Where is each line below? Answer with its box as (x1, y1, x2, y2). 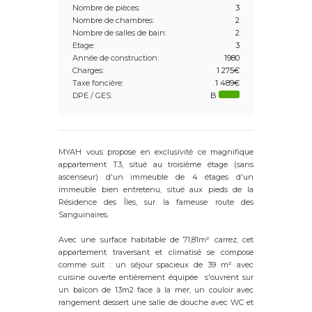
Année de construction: (72, 53, 159, 63)
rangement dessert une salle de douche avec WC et (58, 297, 253, 308)
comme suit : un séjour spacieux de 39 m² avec (58, 260, 253, 270)
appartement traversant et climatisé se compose (58, 247, 253, 258)
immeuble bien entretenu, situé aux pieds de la (58, 185, 253, 195)
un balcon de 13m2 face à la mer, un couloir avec (58, 285, 253, 295)
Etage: (72, 40, 95, 51)
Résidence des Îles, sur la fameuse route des (58, 197, 253, 208)
